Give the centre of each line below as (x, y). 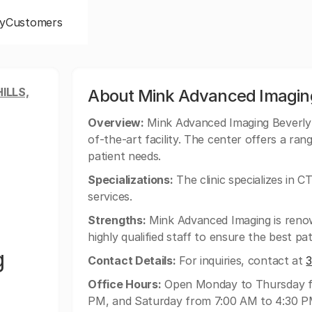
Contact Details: (132, 260)
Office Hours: (125, 284)
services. (110, 196)
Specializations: (131, 180)
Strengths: (117, 220)
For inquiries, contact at (241, 260)
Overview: (116, 123)
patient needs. (125, 156)
